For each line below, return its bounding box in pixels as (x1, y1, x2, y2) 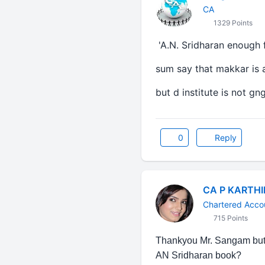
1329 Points (211, 18, 253, 27)
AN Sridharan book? (155, 250, 241, 260)
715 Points (211, 214, 248, 222)
